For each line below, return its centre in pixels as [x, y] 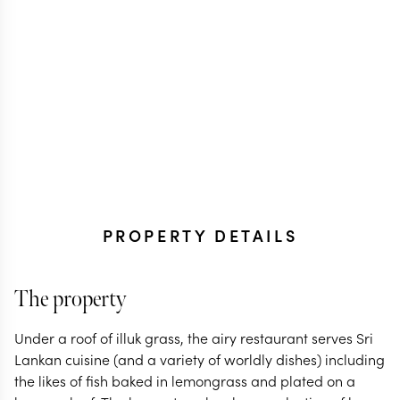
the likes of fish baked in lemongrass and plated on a [185, 380]
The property [70, 300]
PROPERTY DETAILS [200, 235]
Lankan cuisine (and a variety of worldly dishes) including [200, 359]
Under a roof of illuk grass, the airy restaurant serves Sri [194, 337]
